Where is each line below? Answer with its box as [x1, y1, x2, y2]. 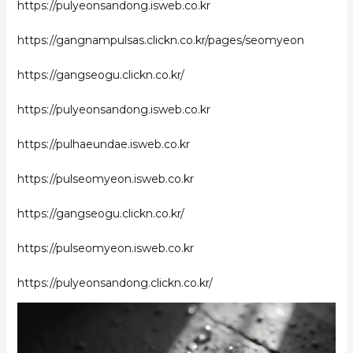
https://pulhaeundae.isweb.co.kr [17, 136, 190, 151]
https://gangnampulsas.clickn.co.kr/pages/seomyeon [17, 32, 304, 47]
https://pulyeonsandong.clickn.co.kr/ [17, 275, 213, 290]
